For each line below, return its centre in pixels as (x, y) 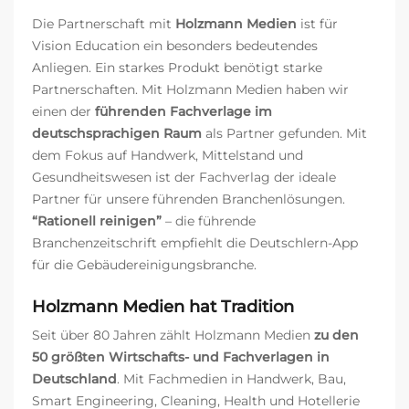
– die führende (209, 221)
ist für (317, 24)
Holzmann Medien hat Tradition (163, 307)
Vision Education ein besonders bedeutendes (175, 46)
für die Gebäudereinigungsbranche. (144, 265)
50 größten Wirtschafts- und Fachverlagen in (181, 357)
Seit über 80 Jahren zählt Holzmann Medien (173, 336)
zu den (336, 336)
